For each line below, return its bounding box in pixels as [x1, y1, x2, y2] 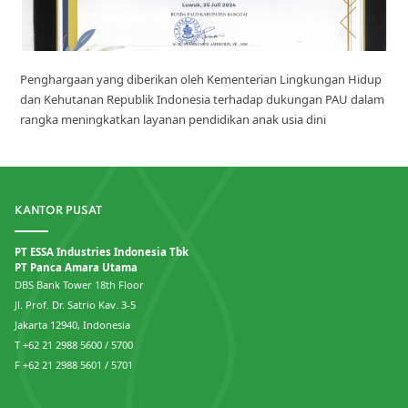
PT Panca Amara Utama [15, 260, 138, 274]
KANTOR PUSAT [15, 205, 102, 217]
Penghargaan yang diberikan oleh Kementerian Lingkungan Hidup [20, 71, 382, 87]
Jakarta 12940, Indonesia [15, 318, 130, 331]
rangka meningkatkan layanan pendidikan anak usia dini [20, 111, 327, 127]
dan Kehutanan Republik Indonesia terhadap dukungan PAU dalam [20, 91, 385, 107]
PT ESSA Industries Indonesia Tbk [15, 245, 189, 259]
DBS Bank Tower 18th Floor [15, 278, 144, 291]
